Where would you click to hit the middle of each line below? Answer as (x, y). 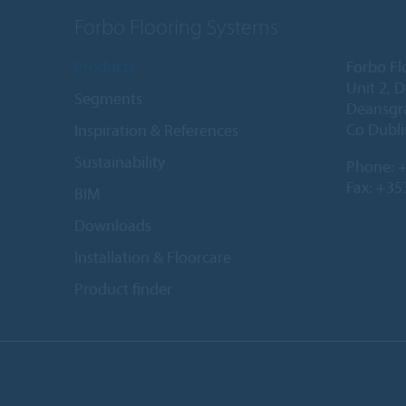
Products (105, 67)
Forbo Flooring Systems (176, 27)
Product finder (123, 289)
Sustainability (120, 162)
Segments (108, 99)
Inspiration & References (156, 130)
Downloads (113, 226)
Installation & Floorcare (153, 257)
